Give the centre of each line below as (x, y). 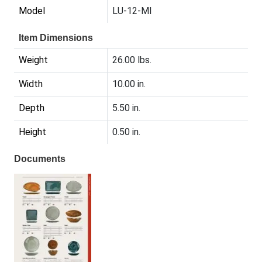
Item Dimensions (56, 38)
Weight (33, 60)
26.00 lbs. (132, 60)
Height (32, 132)
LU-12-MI (132, 11)
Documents (40, 159)
